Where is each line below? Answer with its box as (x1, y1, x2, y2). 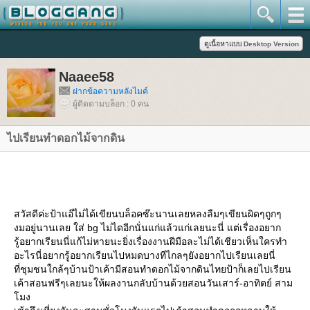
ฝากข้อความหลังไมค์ (73, 86, 148, 96)
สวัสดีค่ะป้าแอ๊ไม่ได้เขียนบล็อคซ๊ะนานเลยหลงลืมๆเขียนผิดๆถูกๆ (14, 208, 282, 219)
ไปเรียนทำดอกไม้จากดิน (7, 132, 125, 144)
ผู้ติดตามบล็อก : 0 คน (73, 99, 149, 109)
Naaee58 (59, 69, 114, 84)
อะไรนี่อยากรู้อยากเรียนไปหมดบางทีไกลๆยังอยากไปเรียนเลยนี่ (14, 250, 275, 261)
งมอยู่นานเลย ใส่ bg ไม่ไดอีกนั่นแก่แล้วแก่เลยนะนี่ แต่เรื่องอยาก (14, 222, 281, 233)
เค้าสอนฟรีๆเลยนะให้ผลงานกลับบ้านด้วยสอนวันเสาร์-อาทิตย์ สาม (14, 277, 293, 289)
